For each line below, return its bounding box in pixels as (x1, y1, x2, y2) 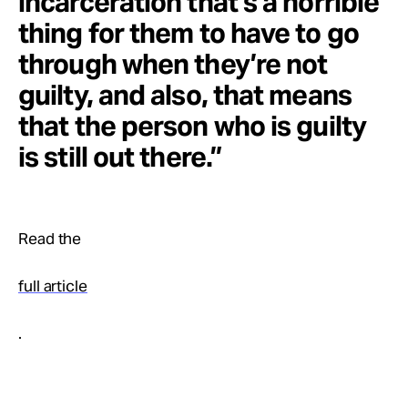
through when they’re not (18, 46, 328, 81)
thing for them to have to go (18, 15, 359, 50)
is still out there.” (18, 139, 223, 174)
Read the (18, 229, 82, 249)
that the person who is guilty (18, 108, 366, 143)
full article (18, 276, 87, 296)
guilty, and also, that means (18, 77, 352, 112)
